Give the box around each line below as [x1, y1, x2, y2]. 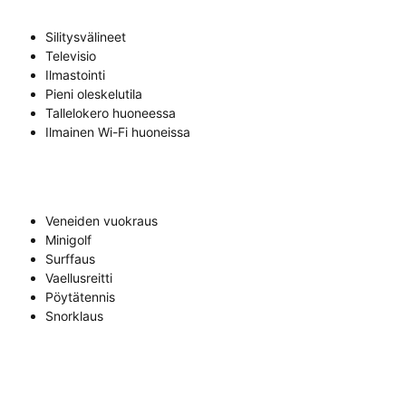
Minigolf [45, 232, 92, 248]
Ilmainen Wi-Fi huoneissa [45, 124, 190, 140]
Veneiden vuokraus [45, 213, 158, 229]
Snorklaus [45, 308, 103, 324]
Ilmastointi [45, 67, 105, 83]
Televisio [45, 48, 96, 64]
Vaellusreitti [45, 270, 112, 286]
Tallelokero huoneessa [45, 105, 176, 121]
